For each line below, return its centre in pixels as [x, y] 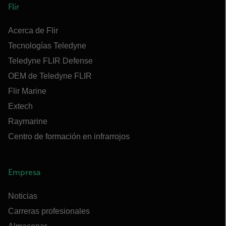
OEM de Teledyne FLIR [50, 76]
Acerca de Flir [33, 31]
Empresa [24, 172]
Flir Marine [27, 91]
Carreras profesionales [49, 211]
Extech [20, 106]
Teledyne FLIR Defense [50, 61]
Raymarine [28, 121]
